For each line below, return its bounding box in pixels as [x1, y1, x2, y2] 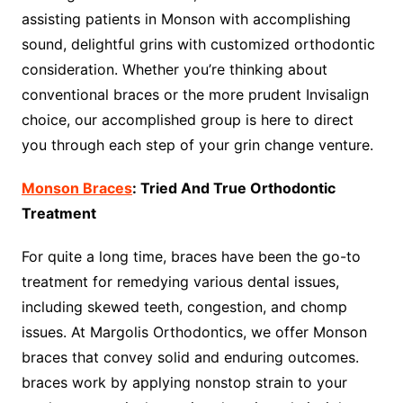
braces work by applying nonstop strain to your [21, 373, 347, 391]
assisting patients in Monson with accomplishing [21, 10, 351, 28]
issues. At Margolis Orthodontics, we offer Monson [21, 323, 367, 341]
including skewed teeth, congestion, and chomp [21, 298, 347, 316]
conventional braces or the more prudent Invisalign [21, 85, 369, 103]
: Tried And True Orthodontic [131, 179, 336, 197]
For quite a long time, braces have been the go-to [21, 247, 361, 265]
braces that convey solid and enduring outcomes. [21, 348, 359, 366]
